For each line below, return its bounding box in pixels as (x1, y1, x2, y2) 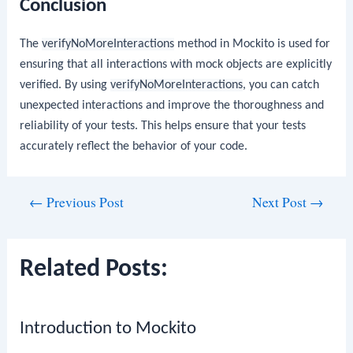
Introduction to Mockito (20, 320, 197, 339)
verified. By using (20, 79, 111, 92)
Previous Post (43, 192, 124, 211)
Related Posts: (20, 257, 169, 283)
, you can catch (243, 79, 320, 92)
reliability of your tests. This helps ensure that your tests (20, 120, 307, 133)
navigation (6, 213, 61, 231)
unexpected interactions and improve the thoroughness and (20, 99, 325, 113)
